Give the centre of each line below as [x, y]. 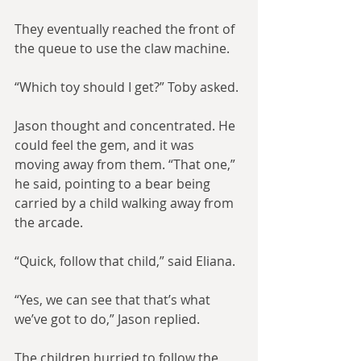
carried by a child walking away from [126, 203]
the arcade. [49, 223]
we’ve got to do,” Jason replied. [107, 320]
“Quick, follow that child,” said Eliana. [125, 261]
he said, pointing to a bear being [114, 184]
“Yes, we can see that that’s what [114, 300]
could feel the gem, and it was [106, 145]
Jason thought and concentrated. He [127, 126]
